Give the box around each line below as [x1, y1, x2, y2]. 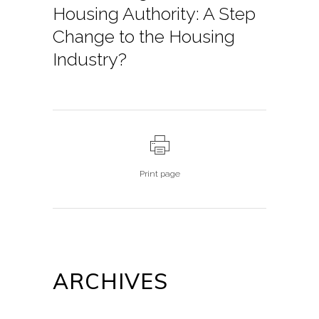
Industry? [53, 48, 127, 70]
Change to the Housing [53, 26, 235, 48]
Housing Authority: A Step [53, 3, 256, 25]
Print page [139, 169, 180, 179]
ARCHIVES [53, 268, 168, 296]
